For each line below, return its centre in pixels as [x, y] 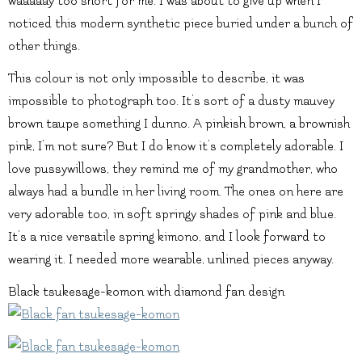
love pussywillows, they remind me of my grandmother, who [173, 168]
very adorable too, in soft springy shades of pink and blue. [172, 214]
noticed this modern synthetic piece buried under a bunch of [181, 23]
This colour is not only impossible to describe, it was [156, 78]
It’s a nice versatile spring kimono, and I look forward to [167, 236]
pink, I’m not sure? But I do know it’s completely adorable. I [176, 146]
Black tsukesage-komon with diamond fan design [146, 291]
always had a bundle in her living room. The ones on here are [176, 191]
